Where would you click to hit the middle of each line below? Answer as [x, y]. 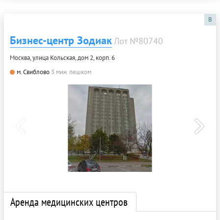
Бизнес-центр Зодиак [61, 40]
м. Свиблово [33, 72]
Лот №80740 [138, 41]
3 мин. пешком [71, 72]
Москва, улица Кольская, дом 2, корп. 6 [62, 57]
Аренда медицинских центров [69, 202]
